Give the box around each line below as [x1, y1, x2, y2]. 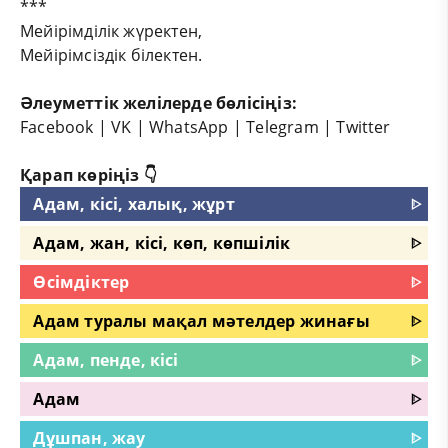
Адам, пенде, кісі [33, 348, 179, 371]
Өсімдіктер [33, 270, 130, 293]
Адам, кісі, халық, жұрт [33, 192, 235, 215]
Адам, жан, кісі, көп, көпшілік [33, 231, 291, 254]
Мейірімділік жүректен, [20, 19, 203, 42]
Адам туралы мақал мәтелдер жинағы [33, 309, 370, 332]
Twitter [336, 115, 391, 138]
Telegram [246, 115, 319, 138]
